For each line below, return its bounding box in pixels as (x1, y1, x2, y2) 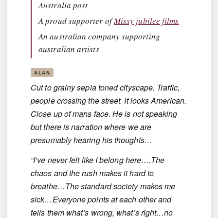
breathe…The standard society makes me (31, 181, 176, 192)
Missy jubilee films (113, 15, 179, 27)
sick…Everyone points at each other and (31, 194, 172, 205)
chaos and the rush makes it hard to (31, 167, 154, 179)
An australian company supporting (38, 31, 160, 42)
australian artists (38, 43, 99, 55)
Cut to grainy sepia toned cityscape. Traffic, (31, 82, 180, 93)
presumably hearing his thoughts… (31, 134, 152, 146)
